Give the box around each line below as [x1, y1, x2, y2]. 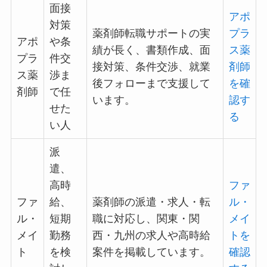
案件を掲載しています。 [92, 246, 210, 258]
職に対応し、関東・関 [92, 212, 200, 225]
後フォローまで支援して [92, 77, 210, 89]
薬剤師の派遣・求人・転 [92, 195, 210, 208]
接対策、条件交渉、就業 [92, 60, 210, 73]
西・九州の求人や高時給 [92, 229, 210, 241]
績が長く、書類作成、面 [92, 44, 210, 56]
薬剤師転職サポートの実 [92, 27, 210, 39]
